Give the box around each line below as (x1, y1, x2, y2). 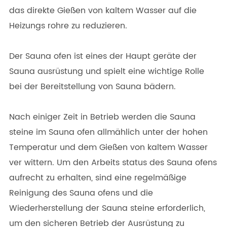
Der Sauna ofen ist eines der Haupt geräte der (9, 49, 197, 63)
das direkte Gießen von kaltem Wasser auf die (9, 4, 197, 17)
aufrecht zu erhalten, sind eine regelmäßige (9, 171, 186, 184)
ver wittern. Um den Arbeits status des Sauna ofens (9, 156, 217, 169)
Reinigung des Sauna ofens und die (9, 186, 153, 200)
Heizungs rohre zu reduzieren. (9, 19, 127, 32)
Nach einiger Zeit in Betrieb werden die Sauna (9, 110, 196, 124)
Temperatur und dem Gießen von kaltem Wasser (9, 140, 208, 154)
